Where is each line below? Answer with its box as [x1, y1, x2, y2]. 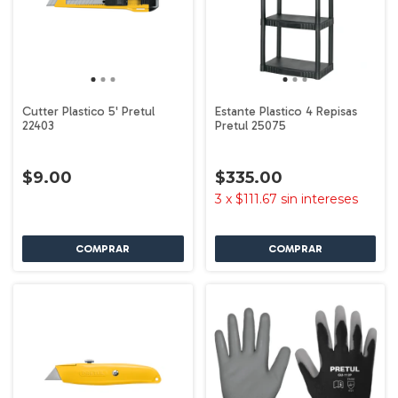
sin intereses [280, 190, 358, 207]
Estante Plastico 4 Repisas [214, 103, 357, 119]
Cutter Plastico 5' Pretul [22, 103, 155, 119]
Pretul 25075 [214, 117, 286, 133]
